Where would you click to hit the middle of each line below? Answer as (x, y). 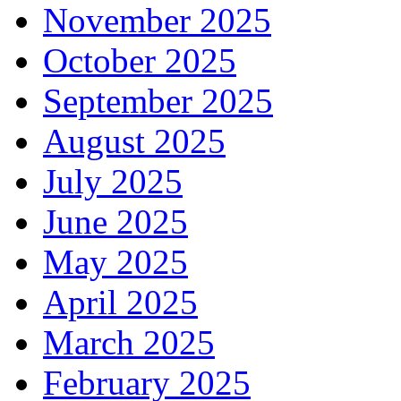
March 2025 (129, 342)
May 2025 (115, 261)
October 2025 (140, 60)
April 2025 (120, 302)
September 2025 (158, 100)
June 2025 (115, 221)
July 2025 (113, 181)
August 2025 (134, 141)
